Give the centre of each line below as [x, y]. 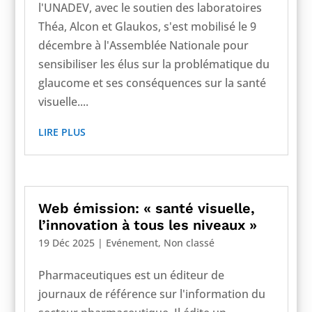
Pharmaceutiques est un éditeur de [131, 275]
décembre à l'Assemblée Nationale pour [143, 45]
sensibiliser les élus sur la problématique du [154, 64]
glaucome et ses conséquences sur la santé [152, 83]
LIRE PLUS [62, 132]
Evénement [132, 242]
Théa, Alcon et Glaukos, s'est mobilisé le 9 [147, 26]
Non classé [189, 242]
